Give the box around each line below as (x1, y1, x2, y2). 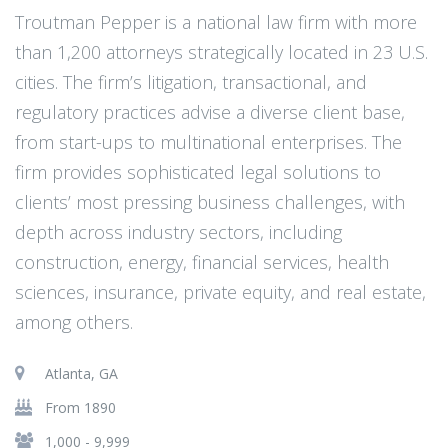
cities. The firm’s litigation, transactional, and (15, 70, 367, 94)
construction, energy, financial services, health (15, 250, 389, 274)
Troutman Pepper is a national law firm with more (15, 10, 417, 34)
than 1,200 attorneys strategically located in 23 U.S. (15, 40, 428, 64)
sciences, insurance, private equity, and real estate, (15, 280, 426, 304)
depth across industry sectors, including (15, 220, 342, 244)
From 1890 (45, 398, 116, 417)
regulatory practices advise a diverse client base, (15, 100, 405, 124)
